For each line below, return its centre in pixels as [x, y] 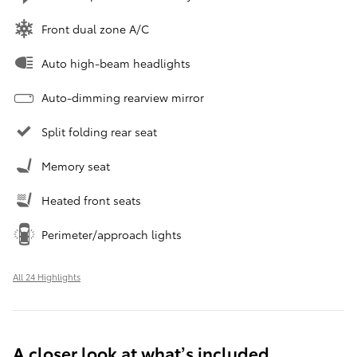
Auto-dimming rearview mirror [123, 98]
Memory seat [76, 166]
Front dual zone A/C [95, 29]
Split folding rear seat [99, 132]
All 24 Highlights [47, 277]
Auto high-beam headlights [116, 63]
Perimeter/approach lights [112, 235]
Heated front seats [91, 200]
